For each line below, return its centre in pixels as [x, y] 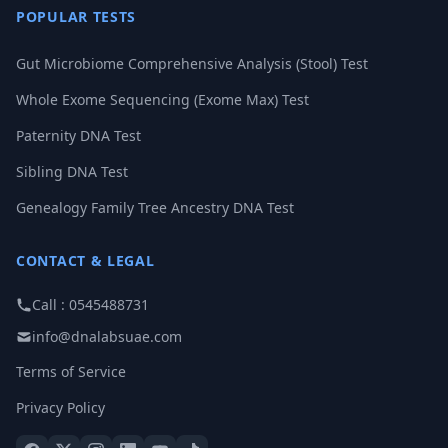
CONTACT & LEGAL [85, 260]
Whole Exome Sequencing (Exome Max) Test [162, 99]
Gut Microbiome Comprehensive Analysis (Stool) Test [192, 63]
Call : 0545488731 [90, 304]
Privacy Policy [60, 407]
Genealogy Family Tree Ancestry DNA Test [155, 207]
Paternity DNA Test [78, 135]
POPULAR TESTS [76, 16]
